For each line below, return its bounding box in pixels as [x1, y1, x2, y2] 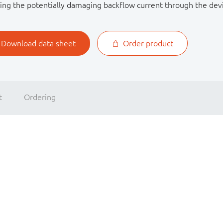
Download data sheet [1, 39, 76, 48]
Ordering [24, 93, 56, 102]
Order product [122, 39, 173, 48]
